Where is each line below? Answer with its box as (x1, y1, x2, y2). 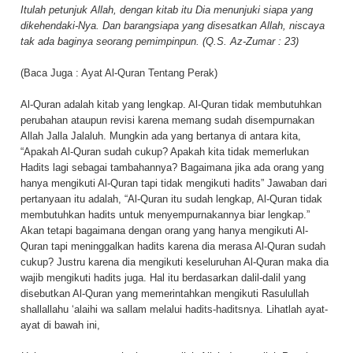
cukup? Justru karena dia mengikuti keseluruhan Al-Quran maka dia (20, 255, 329, 268)
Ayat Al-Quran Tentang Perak (81, 66, 214, 79)
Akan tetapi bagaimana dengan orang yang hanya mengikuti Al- (20, 224, 308, 236)
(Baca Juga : (20, 66, 81, 79)
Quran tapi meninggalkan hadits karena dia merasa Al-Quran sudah (20, 240, 325, 252)
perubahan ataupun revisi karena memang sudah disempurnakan (20, 113, 314, 126)
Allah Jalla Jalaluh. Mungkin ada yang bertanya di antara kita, (20, 129, 301, 142)
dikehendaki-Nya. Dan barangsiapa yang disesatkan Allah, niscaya (20, 19, 325, 32)
